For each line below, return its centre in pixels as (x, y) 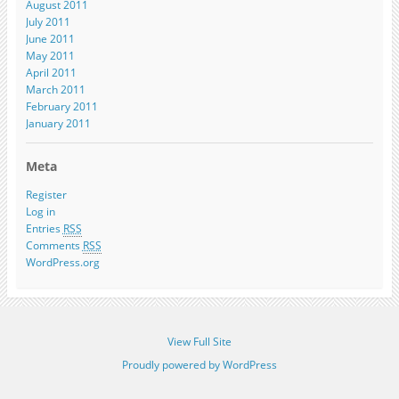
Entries (44, 228)
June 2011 (50, 39)
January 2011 (58, 124)
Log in (40, 211)
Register (46, 194)
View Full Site (199, 341)
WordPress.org (62, 262)
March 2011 (55, 90)
